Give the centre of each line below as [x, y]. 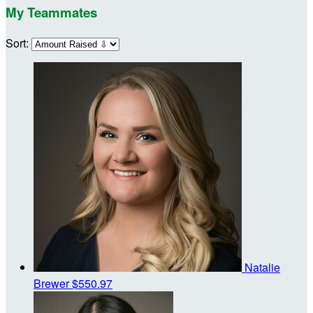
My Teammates [51, 12]
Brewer [53, 283]
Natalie [262, 267]
